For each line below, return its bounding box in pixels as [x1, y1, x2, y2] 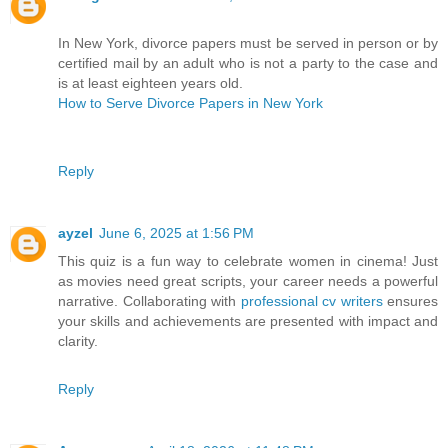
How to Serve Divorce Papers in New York [58, 94, 323, 111]
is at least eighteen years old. [58, 74, 243, 91]
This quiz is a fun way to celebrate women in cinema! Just [58, 252, 438, 269]
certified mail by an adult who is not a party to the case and [58, 54, 438, 71]
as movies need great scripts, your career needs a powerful [58, 272, 438, 289]
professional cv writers [240, 292, 383, 309]
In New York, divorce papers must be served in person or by [58, 34, 438, 51]
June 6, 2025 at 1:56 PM [99, 224, 254, 241]
